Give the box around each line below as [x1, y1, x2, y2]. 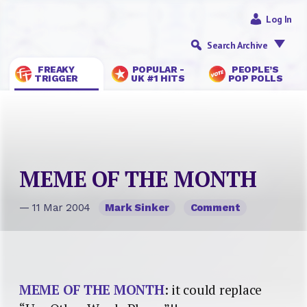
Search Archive [206, 39, 268, 51]
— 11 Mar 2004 [19, 201, 94, 214]
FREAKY [38, 64, 75, 75]
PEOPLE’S [232, 64, 279, 75]
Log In [266, 13, 292, 25]
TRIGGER [34, 73, 78, 84]
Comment [190, 201, 241, 214]
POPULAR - [132, 64, 184, 75]
